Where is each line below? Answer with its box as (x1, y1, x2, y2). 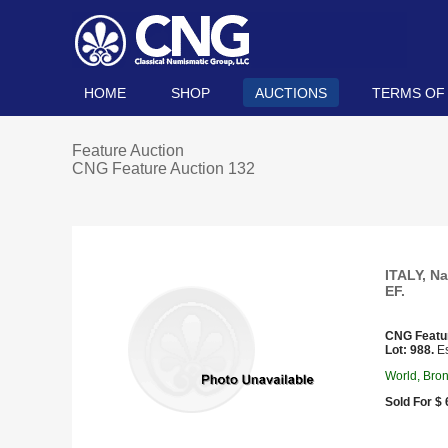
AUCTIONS (255, 85, 327, 101)
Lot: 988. (385, 343, 434, 357)
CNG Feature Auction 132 (72, 160, 255, 177)
